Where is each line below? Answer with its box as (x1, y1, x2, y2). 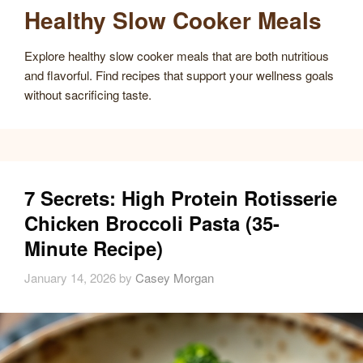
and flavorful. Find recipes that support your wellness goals (24, 66, 334, 83)
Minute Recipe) (24, 233, 163, 262)
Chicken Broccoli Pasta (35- (24, 208, 280, 237)
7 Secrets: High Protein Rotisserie (24, 183, 337, 211)
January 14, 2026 (24, 269, 116, 287)
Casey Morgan (135, 269, 214, 287)
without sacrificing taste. (24, 85, 152, 103)
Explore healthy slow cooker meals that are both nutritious (24, 46, 329, 64)
